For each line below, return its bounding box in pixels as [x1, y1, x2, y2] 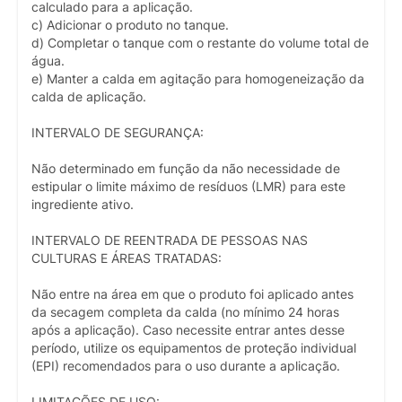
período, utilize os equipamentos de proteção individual [31, 341, 356, 356]
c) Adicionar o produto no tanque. [31, 18, 229, 33]
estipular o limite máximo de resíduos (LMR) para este [31, 179, 345, 195]
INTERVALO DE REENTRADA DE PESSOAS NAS [31, 233, 308, 249]
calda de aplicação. [31, 90, 146, 105]
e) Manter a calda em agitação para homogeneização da [31, 72, 364, 87]
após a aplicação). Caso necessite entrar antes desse [31, 323, 345, 338]
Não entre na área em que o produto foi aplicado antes [31, 287, 354, 302]
